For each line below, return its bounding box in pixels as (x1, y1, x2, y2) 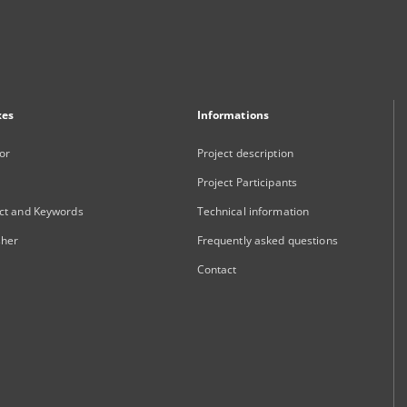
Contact (196, 262, 237, 277)
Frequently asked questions (196, 233, 338, 248)
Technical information (196, 203, 310, 219)
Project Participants (196, 174, 298, 190)
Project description (196, 145, 293, 161)
